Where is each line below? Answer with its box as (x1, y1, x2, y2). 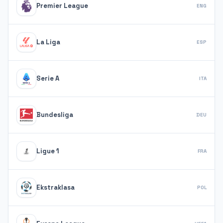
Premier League (36, 1, 88, 10)
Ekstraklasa (36, 183, 75, 192)
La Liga (36, 37, 60, 46)
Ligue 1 (36, 146, 59, 155)
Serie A (36, 74, 59, 83)
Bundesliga (36, 110, 73, 119)
